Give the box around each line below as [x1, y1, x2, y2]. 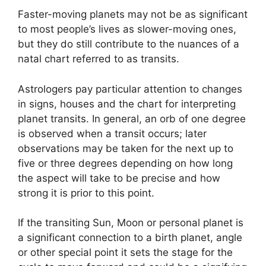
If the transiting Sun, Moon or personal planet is [18, 217, 243, 229]
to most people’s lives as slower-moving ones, [18, 23, 236, 35]
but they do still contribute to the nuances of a [18, 38, 239, 50]
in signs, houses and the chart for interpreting [18, 97, 236, 110]
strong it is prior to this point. [18, 186, 154, 199]
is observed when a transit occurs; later [18, 127, 207, 140]
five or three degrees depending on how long [18, 157, 233, 169]
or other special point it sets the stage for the [18, 246, 233, 258]
